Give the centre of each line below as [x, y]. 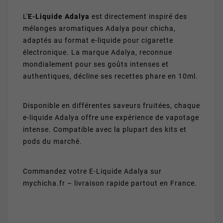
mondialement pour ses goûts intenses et [96, 64]
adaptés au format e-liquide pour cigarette [98, 40]
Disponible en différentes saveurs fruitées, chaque [111, 106]
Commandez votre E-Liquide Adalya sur [92, 171]
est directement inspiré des [138, 16]
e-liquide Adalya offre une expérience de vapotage [111, 118]
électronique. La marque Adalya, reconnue [98, 52]
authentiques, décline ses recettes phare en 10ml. [111, 76]
